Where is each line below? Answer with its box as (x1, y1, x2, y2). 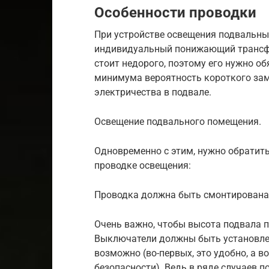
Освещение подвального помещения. (94, 116, 261, 127)
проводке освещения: (94, 160, 191, 171)
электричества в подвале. (94, 86, 211, 98)
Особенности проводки (94, 4, 256, 21)
